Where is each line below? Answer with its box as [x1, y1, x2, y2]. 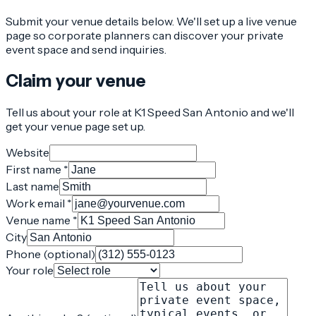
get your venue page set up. [6, 119, 145, 133]
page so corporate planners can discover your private [6, 28, 284, 42]
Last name [6, 178, 59, 193]
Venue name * [6, 212, 78, 227]
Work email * [6, 195, 72, 210]
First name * [6, 162, 68, 176]
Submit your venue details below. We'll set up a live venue [6, 13, 297, 28]
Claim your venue [6, 70, 146, 91]
